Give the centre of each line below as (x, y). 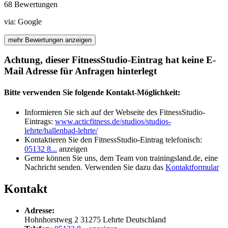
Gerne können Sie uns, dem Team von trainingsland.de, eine (121, 158)
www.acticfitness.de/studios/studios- (113, 121)
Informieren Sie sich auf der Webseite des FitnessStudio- (115, 112)
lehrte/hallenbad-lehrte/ (61, 130)
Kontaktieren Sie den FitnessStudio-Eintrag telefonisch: (113, 139)
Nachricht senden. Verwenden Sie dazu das (95, 167)
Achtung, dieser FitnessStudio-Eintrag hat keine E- (110, 60)
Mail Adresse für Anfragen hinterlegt (80, 71)
